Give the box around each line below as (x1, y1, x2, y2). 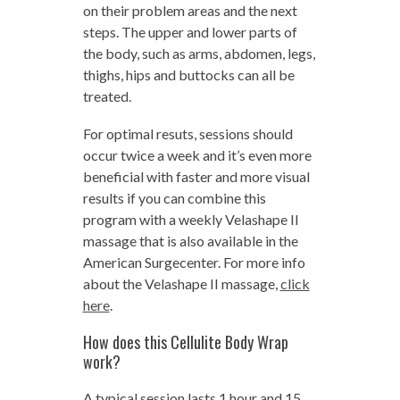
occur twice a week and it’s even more (82, 146, 312, 163)
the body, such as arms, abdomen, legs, (82, 44, 315, 62)
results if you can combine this (82, 188, 266, 206)
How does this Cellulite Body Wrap (82, 329, 288, 354)
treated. (82, 87, 131, 104)
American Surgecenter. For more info (82, 253, 305, 271)
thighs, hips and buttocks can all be (82, 65, 295, 83)
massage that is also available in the (82, 231, 298, 249)
